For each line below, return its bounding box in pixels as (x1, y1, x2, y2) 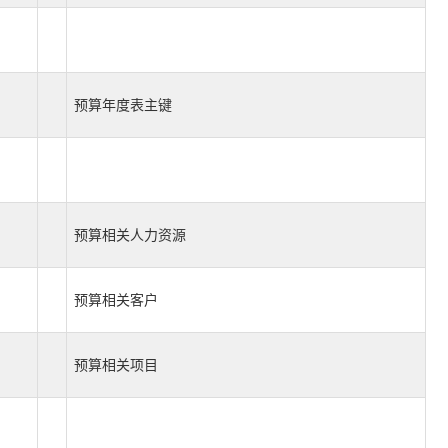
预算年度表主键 (74, 96, 172, 113)
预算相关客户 (74, 291, 158, 308)
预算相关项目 (74, 356, 158, 373)
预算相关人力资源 (74, 226, 186, 243)
